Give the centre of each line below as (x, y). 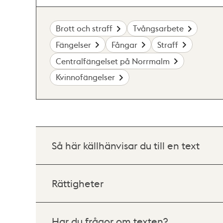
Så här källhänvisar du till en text (126, 145)
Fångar (124, 44)
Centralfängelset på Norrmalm (113, 61)
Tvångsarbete (158, 28)
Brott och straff (84, 28)
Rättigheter (78, 183)
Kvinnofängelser (86, 77)
